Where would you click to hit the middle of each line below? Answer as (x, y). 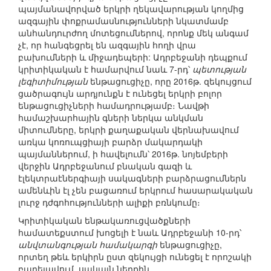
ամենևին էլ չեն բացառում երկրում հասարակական (135, 190)
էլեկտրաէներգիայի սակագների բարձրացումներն (132, 178)
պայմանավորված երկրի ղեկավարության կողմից (131, 9)
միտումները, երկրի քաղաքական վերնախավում (129, 130)
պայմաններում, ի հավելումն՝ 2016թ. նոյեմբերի (123, 154)
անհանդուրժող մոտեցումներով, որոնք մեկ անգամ (133, 33)
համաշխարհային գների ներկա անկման (111, 118)
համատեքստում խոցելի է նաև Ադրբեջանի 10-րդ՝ (130, 233)
